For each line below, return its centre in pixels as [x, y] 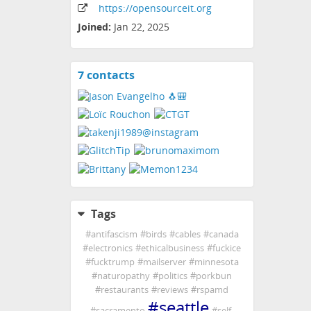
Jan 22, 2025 [142, 27]
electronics [111, 248]
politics [173, 276]
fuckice [227, 248]
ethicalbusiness [173, 248]
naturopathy [124, 276]
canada [224, 234]
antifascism [114, 234]
